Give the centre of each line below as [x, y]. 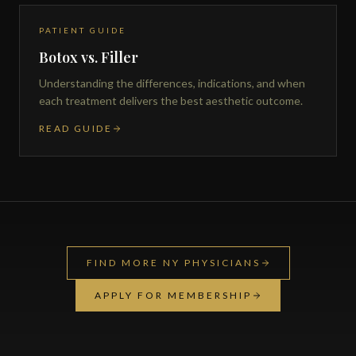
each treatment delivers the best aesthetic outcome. [171, 100]
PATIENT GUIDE [83, 30]
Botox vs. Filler [89, 57]
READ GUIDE [75, 128]
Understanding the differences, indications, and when [172, 83]
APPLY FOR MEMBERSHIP [173, 295]
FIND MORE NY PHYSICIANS [173, 262]
